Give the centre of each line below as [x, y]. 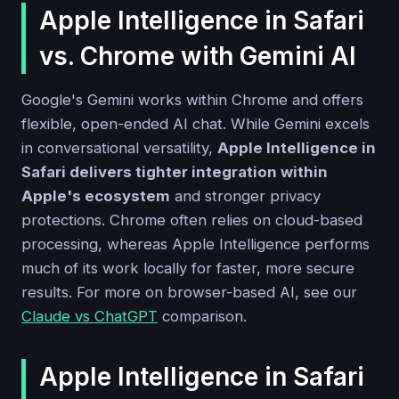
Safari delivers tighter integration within [175, 172]
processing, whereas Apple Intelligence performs [195, 244]
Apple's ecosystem [96, 196]
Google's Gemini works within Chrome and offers [192, 100]
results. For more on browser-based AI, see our [189, 293]
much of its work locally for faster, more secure [188, 269]
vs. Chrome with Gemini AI [198, 56]
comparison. [202, 317]
